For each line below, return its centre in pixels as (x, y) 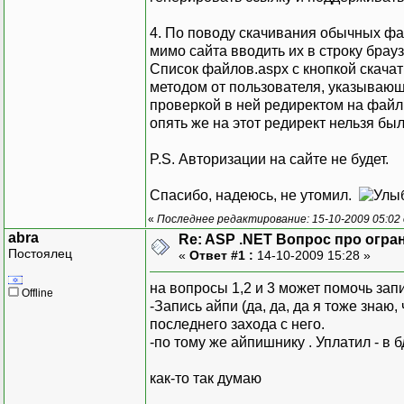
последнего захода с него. (237, 324)
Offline (36, 293)
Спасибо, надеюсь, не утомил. (254, 195)
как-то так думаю (206, 378)
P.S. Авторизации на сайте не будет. (269, 159)
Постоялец (40, 253)
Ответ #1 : (221, 255)
